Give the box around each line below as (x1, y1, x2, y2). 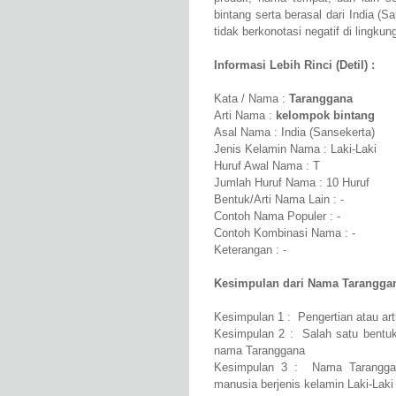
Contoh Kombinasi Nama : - (214, 226, 355, 240)
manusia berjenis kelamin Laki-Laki (214, 377, 393, 392)
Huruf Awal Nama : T (214, 159, 320, 173)
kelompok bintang (276, 109, 375, 123)
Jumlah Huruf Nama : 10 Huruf (214, 176, 369, 190)
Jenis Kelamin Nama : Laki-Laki (214, 142, 377, 156)
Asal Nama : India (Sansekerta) (214, 126, 375, 140)
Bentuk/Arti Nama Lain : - (214, 193, 344, 207)
